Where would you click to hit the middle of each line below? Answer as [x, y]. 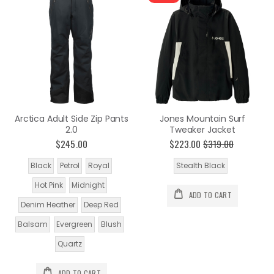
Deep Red [101, 204]
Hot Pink [49, 185]
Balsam [33, 224]
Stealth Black [201, 165]
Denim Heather [48, 204]
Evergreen [74, 224]
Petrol [69, 165]
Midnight [88, 185]
